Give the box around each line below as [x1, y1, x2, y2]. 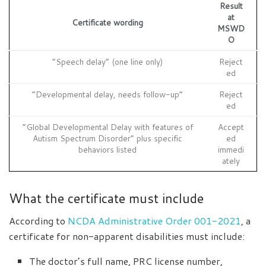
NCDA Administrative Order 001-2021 [68, 214, 241, 228]
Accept [218, 121, 244, 132]
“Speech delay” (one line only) [52, 55, 163, 67]
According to [9, 214, 68, 228]
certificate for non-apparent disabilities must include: [9, 229, 245, 243]
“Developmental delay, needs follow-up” [32, 88, 183, 100]
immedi [218, 143, 244, 155]
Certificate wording [72, 16, 143, 28]
